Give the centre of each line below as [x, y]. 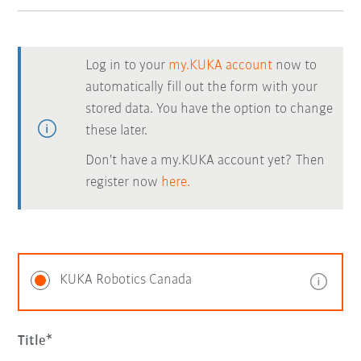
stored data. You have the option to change [210, 109]
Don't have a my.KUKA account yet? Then [205, 161]
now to [295, 66]
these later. [117, 131]
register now [124, 183]
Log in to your [127, 66]
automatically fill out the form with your [202, 87]
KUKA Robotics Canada [126, 280]
